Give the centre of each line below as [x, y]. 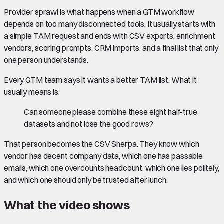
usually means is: [32, 92]
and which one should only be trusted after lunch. [86, 180]
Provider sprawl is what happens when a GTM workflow [99, 12]
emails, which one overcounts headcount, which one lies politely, [112, 168]
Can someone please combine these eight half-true [111, 112]
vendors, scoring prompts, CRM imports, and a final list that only [111, 48]
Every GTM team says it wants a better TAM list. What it [100, 80]
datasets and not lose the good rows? [89, 124]
